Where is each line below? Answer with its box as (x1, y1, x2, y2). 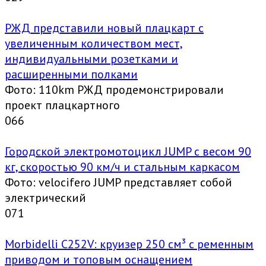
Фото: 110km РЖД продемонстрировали (5, 82, 224, 98)
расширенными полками (5, 66, 138, 83)
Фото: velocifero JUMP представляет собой (5, 175, 232, 191)
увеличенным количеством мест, (5, 36, 183, 52)
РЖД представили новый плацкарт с (5, 20, 204, 36)
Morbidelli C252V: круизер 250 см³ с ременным (5, 236, 254, 252)
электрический (5, 190, 86, 206)
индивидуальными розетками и (5, 51, 178, 67)
